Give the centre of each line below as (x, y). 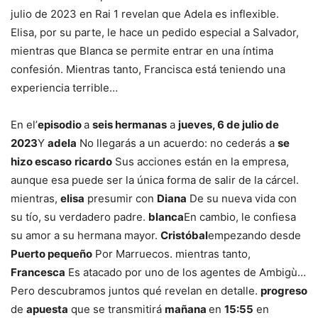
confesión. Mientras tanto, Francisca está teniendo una (148, 70)
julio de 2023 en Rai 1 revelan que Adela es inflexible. (145, 14)
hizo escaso (41, 162)
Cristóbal (184, 236)
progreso (284, 291)
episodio (61, 125)
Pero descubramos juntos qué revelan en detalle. (136, 291)
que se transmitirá (116, 309)
